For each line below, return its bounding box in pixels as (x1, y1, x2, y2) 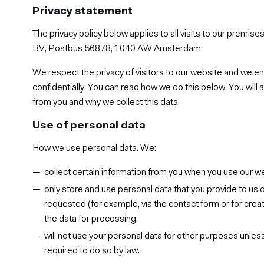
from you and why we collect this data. (32, 97, 180, 107)
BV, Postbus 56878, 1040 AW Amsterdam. (32, 44, 203, 54)
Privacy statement (32, 5, 133, 17)
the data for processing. (44, 214, 138, 224)
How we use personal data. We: (32, 143, 157, 153)
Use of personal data (32, 120, 146, 131)
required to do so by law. (44, 246, 140, 256)
